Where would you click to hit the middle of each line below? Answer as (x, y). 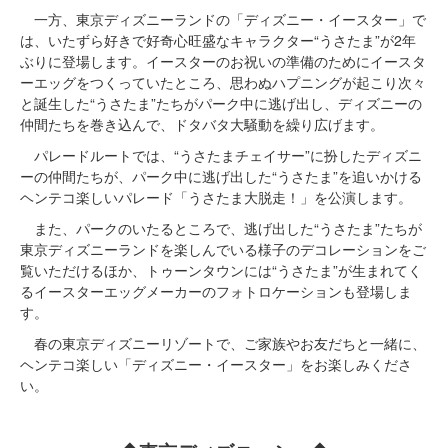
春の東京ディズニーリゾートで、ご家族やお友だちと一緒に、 (223, 343)
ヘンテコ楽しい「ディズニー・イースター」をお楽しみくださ (216, 364)
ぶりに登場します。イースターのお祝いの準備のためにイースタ (223, 61)
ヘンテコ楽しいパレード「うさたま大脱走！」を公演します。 (216, 197)
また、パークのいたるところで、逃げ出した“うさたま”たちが (221, 228)
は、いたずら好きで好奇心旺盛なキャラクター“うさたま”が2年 (218, 40)
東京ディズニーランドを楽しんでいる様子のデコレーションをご (223, 249)
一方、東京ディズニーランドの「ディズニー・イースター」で (223, 19)
